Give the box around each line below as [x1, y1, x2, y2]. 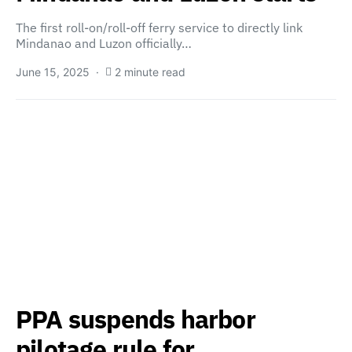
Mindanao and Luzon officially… [16, 35, 192, 51]
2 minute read [115, 65, 185, 79]
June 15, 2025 [16, 65, 90, 79]
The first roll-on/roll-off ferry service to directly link [16, 20, 302, 35]
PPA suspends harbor [16, 302, 255, 335]
